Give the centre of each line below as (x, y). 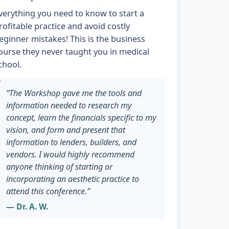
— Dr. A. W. (27, 207)
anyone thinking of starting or (59, 166)
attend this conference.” (48, 191)
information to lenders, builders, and (71, 142)
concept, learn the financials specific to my (81, 117)
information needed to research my (69, 105)
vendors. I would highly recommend (70, 154)
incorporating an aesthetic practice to (72, 179)
